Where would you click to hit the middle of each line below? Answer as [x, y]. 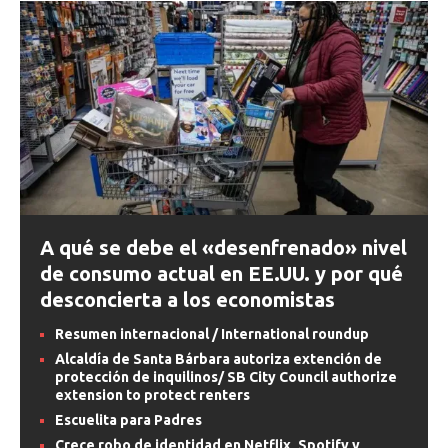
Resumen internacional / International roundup [212, 333]
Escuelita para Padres [128, 419]
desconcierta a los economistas [187, 299]
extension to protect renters [152, 394]
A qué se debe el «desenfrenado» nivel [223, 247]
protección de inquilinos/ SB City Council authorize [226, 376]
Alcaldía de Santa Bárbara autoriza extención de [218, 358]
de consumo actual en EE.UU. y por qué [221, 273]
